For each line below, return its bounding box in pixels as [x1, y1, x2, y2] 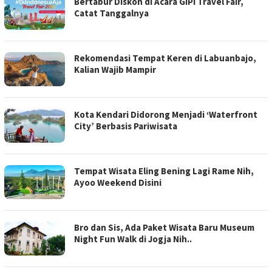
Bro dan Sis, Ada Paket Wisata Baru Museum [74, 222, 254, 233]
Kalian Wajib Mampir [74, 64, 156, 75]
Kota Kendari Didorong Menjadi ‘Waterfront [74, 109, 257, 120]
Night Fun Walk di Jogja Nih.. [74, 233, 192, 245]
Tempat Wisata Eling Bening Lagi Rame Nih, [74, 165, 254, 177]
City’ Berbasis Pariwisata [74, 120, 177, 132]
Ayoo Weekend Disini [74, 177, 161, 188]
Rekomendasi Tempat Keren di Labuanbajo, [74, 52, 256, 64]
